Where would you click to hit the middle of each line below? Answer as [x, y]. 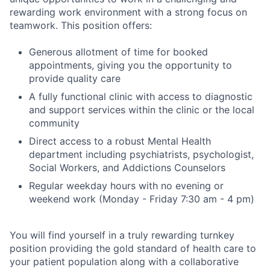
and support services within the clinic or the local [142, 110]
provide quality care [75, 79]
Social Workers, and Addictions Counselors [127, 168]
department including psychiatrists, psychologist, [141, 155]
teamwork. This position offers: [81, 26]
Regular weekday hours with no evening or [126, 186]
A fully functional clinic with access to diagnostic [141, 97]
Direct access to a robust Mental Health [120, 141]
